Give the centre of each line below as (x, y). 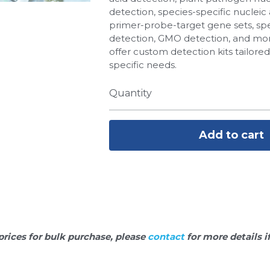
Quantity (130, 93)
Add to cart (231, 134)
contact (167, 236)
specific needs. (143, 64)
